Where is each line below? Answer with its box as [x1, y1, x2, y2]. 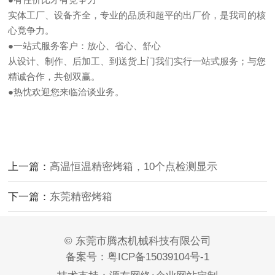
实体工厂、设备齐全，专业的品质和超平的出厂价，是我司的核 [8, 10, 266, 20]
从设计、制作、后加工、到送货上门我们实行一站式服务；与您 [8, 56, 266, 66]
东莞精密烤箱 [50, 191, 113, 203]
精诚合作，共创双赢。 [8, 71, 101, 82]
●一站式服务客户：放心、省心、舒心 [8, 41, 161, 51]
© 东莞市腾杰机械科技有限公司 [64, 235, 211, 247]
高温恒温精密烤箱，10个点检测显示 [50, 161, 218, 172]
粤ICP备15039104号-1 [107, 251, 209, 263]
